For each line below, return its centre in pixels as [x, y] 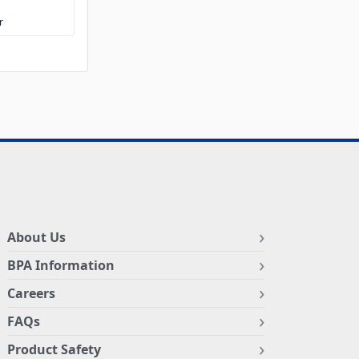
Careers [31, 294]
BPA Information [61, 266]
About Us [36, 238]
